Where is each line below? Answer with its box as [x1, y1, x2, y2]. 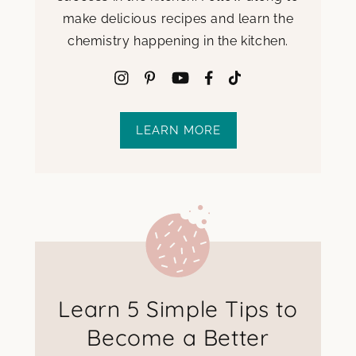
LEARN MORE [135, 122, 221, 137]
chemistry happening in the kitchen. [67, 33, 288, 48]
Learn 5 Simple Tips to [58, 294, 298, 323]
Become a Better [87, 323, 269, 351]
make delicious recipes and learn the [62, 10, 294, 26]
